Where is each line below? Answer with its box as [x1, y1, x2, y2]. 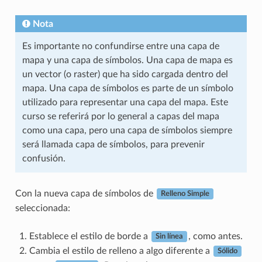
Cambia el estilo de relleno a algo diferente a [29, 246, 212, 256]
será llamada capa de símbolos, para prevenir [22, 139, 205, 149]
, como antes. [188, 231, 243, 241]
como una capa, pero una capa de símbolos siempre [22, 125, 232, 135]
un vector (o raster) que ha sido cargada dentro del [22, 69, 228, 79]
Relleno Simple [160, 190, 209, 198]
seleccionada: [15, 203, 70, 213]
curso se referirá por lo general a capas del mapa [22, 111, 219, 121]
